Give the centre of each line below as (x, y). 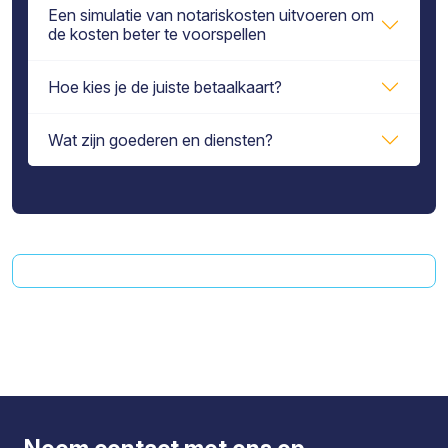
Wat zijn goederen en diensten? (160, 139)
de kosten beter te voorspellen (157, 34)
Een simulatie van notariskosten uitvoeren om (211, 15)
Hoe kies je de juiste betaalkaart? (165, 86)
